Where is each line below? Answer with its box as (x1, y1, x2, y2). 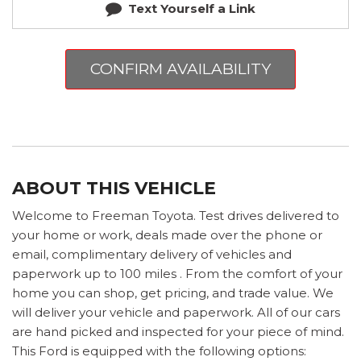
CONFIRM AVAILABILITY (90, 59, 271, 78)
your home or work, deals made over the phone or (12, 226, 322, 243)
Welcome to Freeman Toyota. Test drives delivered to (12, 207, 339, 223)
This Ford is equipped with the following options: (12, 342, 306, 359)
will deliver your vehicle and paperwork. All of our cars (12, 304, 340, 320)
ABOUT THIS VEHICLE (12, 176, 216, 199)
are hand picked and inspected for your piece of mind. (12, 323, 344, 339)
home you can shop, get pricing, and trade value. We (12, 284, 334, 301)
